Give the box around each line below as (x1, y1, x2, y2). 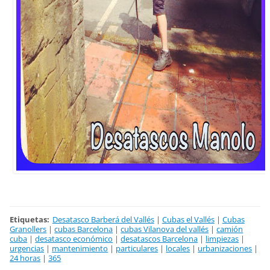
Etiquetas (10, 213, 48, 225)
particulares (116, 242, 159, 254)
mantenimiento (52, 242, 108, 254)
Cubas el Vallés (162, 213, 215, 225)
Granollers (10, 223, 47, 234)
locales (166, 242, 190, 254)
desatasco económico (35, 233, 113, 244)
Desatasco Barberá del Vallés (52, 213, 154, 225)
